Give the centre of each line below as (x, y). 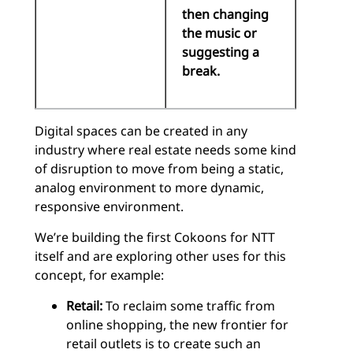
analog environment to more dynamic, (149, 188)
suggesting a (221, 52)
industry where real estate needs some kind (165, 150)
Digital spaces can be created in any (141, 131)
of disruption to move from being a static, (159, 169)
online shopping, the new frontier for (177, 325)
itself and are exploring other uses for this (160, 256)
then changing (225, 15)
